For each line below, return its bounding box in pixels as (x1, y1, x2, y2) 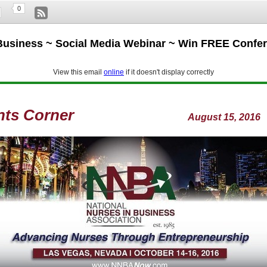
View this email (53, 68, 104, 77)
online (104, 68, 124, 77)
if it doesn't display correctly (124, 68, 214, 77)
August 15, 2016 (73, 112, 260, 123)
